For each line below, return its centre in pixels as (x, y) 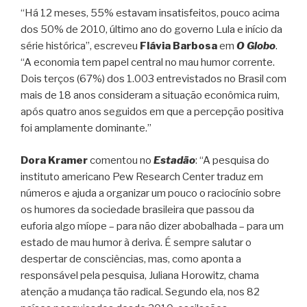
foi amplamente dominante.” (86, 128)
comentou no (121, 160)
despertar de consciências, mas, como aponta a (131, 259)
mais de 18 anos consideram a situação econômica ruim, (150, 96)
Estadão (174, 160)
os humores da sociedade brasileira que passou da (137, 209)
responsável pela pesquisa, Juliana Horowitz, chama (140, 275)
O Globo (256, 46)
